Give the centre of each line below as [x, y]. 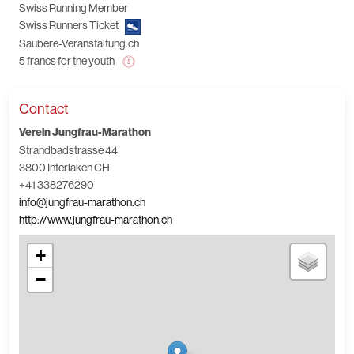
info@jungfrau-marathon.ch [82, 203]
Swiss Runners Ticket [69, 26]
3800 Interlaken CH [64, 168]
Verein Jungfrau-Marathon [85, 133]
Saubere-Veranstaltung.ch [79, 43]
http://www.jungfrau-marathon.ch [96, 220]
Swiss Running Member [73, 8]
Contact [44, 109]
